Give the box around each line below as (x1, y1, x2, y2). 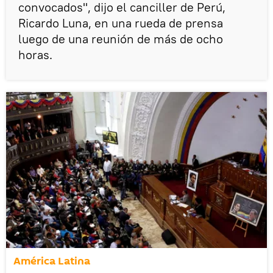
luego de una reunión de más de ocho (18, 31, 223, 47)
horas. (18, 47, 52, 63)
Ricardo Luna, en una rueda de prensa (18, 15, 223, 31)
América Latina (13, 253, 90, 269)
